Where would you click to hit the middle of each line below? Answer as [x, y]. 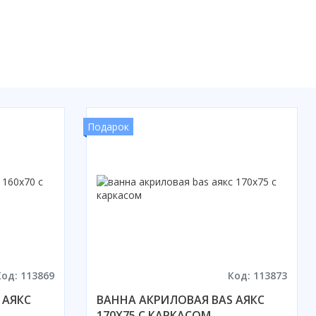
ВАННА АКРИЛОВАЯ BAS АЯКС [180, 299]
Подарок [108, 126]
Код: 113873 [257, 275]
